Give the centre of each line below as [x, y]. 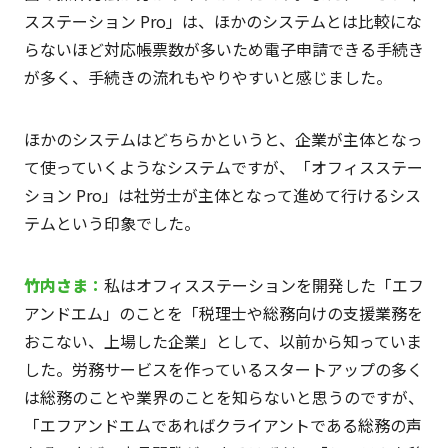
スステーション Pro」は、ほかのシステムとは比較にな [222, 21]
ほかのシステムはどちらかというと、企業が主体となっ [223, 139]
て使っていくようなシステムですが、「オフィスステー [223, 167]
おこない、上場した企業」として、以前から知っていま [222, 341]
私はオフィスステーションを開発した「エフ [263, 285]
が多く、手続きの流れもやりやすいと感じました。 [207, 77]
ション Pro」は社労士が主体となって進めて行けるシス [222, 195]
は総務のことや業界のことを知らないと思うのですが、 [223, 397]
